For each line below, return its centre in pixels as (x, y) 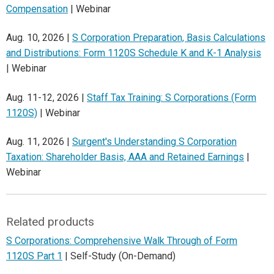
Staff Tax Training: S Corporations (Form (172, 97)
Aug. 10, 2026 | (39, 38)
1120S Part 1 (34, 256)
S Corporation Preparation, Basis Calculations (169, 38)
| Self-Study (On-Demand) (119, 256)
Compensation (37, 9)
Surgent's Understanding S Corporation (154, 142)
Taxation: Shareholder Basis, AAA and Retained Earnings (125, 157)
